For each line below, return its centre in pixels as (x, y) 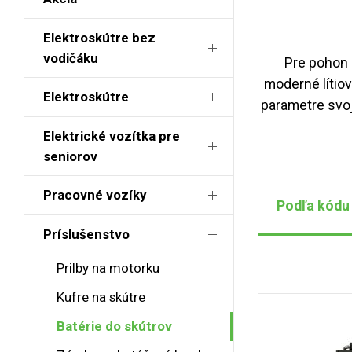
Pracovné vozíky (95, 195)
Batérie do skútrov (114, 326)
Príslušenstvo (86, 234)
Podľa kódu (313, 206)
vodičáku (71, 58)
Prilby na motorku (108, 268)
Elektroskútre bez (99, 38)
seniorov (70, 156)
